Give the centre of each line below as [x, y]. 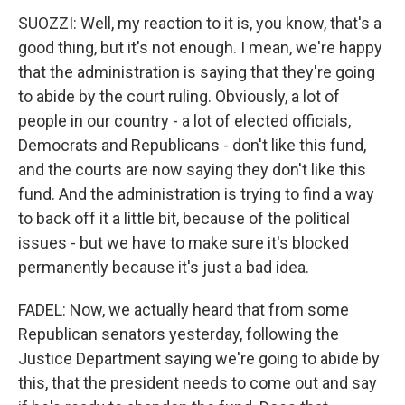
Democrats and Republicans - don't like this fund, [192, 145]
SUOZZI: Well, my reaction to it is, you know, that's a [200, 23]
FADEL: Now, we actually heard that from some [184, 310]
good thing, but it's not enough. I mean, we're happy [200, 47]
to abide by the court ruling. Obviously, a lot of [179, 96]
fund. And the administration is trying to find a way [196, 194]
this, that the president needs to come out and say [198, 383]
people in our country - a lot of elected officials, [184, 121]
